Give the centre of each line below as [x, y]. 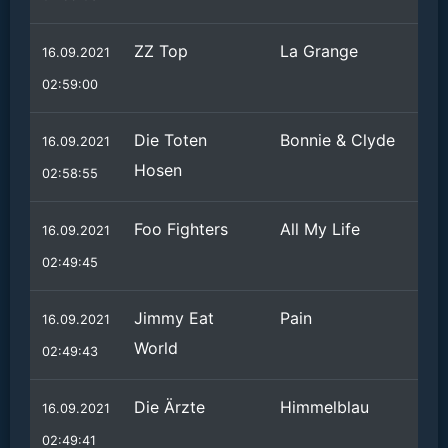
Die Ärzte [169, 407]
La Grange [319, 51]
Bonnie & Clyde [337, 140]
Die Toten [170, 140]
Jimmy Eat [174, 318]
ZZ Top [161, 51]
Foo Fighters [181, 229]
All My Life [320, 229]
